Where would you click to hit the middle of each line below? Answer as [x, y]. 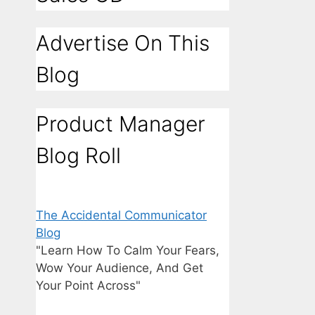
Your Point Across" [88, 286]
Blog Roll [78, 156]
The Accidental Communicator [121, 216]
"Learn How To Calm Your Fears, [128, 251]
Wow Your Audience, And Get [120, 268]
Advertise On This [123, 43]
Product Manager [121, 124]
